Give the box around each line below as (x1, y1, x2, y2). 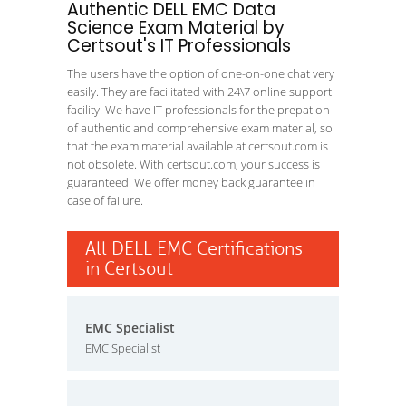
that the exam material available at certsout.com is (67, 138, 328, 154)
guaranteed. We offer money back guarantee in (67, 174, 315, 190)
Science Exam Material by (67, 15, 285, 40)
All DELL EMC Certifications (85, 237, 303, 260)
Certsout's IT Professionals (67, 34, 291, 58)
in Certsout (85, 257, 173, 280)
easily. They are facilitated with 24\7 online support (67, 83, 332, 100)
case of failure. (67, 192, 143, 208)
